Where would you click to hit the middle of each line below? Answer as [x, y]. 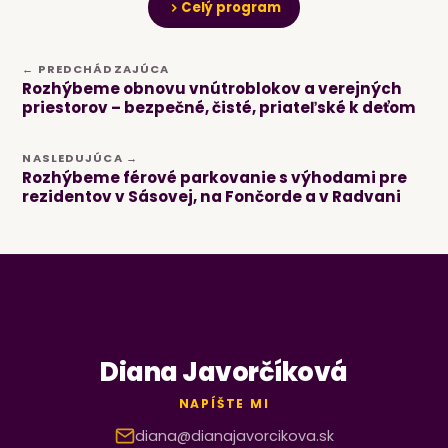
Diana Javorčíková [224, 372]
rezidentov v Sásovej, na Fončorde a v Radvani [212, 197]
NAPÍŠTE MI [224, 404]
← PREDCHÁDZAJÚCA [96, 69]
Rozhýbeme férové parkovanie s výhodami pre [215, 178]
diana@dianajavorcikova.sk [234, 435]
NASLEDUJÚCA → [80, 158]
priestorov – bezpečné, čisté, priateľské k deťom [219, 108]
